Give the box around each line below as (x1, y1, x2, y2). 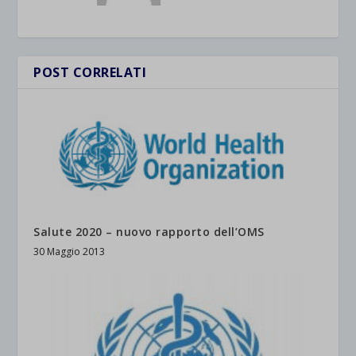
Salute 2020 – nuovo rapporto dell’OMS (33, 223, 265, 239)
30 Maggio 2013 (33, 244, 106, 258)
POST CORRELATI (33, 64, 147, 81)
